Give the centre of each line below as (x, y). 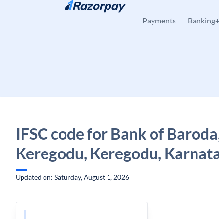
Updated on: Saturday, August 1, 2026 (72, 177)
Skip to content (47, 12)
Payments (159, 20)
